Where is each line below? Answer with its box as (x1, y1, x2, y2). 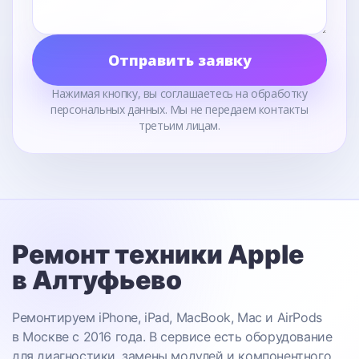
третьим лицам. (139, 118, 220, 133)
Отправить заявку (107, 50, 252, 70)
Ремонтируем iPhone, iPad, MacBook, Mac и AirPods (12, 309, 322, 325)
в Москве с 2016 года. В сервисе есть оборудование (12, 329, 333, 345)
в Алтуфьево (12, 264, 182, 296)
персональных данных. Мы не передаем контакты (50, 102, 309, 117)
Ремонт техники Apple (12, 239, 304, 270)
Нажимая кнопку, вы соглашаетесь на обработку (51, 86, 308, 101)
